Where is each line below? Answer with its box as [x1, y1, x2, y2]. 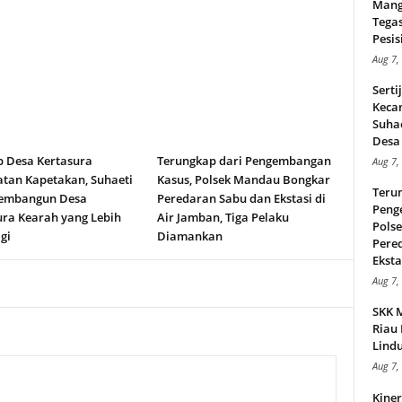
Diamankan [156, 228, 223, 244]
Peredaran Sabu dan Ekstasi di [156, 190, 326, 206]
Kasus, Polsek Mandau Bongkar [156, 171, 330, 188]
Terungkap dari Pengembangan [156, 153, 331, 169]
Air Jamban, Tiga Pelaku [156, 209, 289, 225]
